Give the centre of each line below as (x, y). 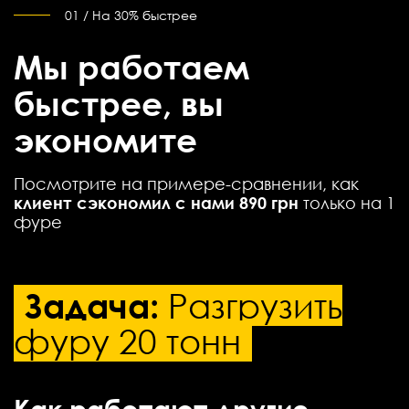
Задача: (92, 305)
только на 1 (347, 203)
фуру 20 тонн (127, 341)
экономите (105, 140)
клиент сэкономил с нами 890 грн (156, 203)
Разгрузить (251, 305)
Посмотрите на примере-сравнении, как (186, 184)
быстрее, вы (119, 103)
